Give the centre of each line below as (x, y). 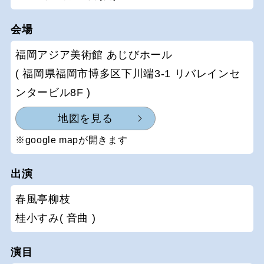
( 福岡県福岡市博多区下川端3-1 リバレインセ (128, 73)
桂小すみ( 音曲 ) (56, 218)
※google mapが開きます (72, 140)
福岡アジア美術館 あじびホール (94, 55)
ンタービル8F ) (53, 92)
